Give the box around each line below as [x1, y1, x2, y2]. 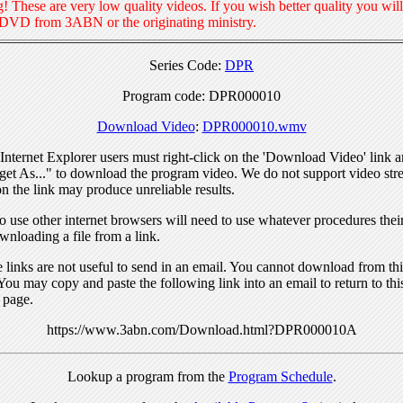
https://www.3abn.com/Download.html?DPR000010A [46, 321, 357, 337]
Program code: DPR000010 [122, 87, 281, 103]
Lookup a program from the [67, 368, 228, 384]
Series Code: [149, 57, 225, 73]
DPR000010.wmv [201, 118, 307, 134]
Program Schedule [228, 368, 333, 384]
